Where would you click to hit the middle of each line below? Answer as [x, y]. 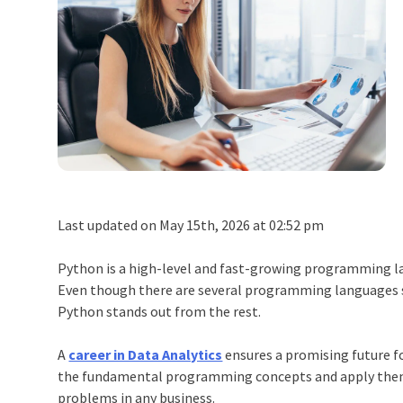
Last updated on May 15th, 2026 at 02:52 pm [191, 224]
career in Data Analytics [146, 354]
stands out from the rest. [184, 311]
